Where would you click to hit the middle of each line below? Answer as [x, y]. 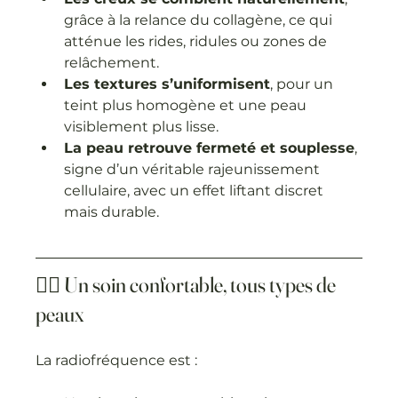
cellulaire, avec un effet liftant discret [196, 190]
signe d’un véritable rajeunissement [194, 169]
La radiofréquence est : [117, 360]
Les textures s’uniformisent [167, 84]
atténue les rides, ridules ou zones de [198, 41]
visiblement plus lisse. [142, 126]
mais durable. [112, 211]
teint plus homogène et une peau [187, 105]
